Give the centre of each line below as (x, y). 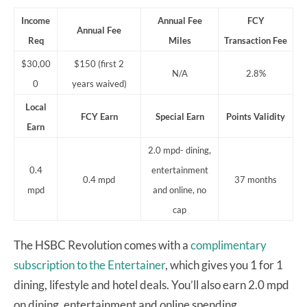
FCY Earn (99, 117)
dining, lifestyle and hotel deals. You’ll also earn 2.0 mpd (151, 285)
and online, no (180, 190)
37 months (256, 180)
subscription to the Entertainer (89, 265)
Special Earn (180, 117)
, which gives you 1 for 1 (224, 265)
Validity (269, 117)
